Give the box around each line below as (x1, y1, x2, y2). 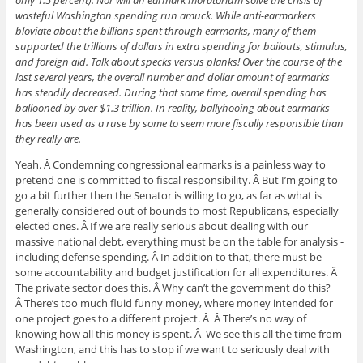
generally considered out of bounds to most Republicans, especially (15, 203, 339, 218)
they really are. (15, 130, 81, 146)
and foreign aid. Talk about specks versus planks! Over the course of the (15, 53, 342, 69)
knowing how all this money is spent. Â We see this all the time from (15, 326, 342, 341)
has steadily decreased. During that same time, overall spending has (15, 84, 327, 100)
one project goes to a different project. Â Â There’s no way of (15, 310, 306, 326)
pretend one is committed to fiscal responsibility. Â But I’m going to (15, 172, 338, 187)
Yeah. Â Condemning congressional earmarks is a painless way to (15, 156, 326, 172)
